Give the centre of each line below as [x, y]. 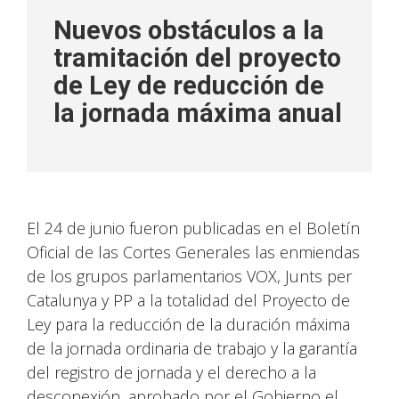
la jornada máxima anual [198, 113]
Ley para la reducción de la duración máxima [188, 324]
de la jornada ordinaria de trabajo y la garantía [192, 348]
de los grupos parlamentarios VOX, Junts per [189, 276]
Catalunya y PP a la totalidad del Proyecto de [188, 300]
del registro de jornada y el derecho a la [171, 372]
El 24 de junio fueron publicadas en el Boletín [193, 228]
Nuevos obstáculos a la [189, 30]
